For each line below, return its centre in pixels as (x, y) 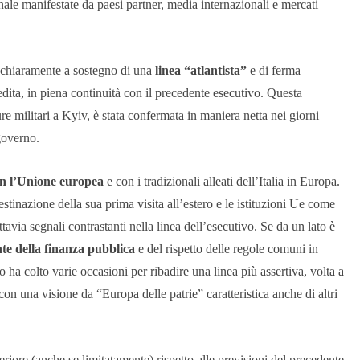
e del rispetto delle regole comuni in (227, 249)
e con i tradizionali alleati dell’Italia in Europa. (222, 182)
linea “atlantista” (201, 71)
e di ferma (274, 71)
